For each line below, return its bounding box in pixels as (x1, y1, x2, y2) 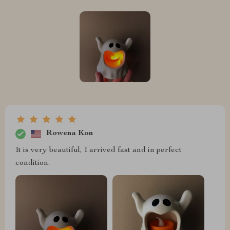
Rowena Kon (46, 129, 93, 138)
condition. (15, 159, 50, 167)
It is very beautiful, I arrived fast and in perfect (15, 146, 182, 155)
